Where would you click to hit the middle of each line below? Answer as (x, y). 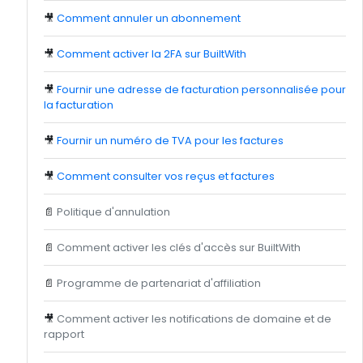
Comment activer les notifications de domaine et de (194, 319)
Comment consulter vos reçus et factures (166, 176)
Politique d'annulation (113, 212)
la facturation (79, 105)
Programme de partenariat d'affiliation (159, 283)
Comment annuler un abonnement (149, 18)
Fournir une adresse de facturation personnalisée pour (201, 90)
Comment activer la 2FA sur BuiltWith (152, 54)
